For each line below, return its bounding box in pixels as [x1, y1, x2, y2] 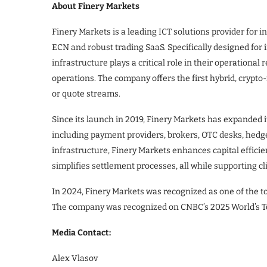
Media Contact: [52, 228, 111, 238]
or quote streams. [52, 89, 120, 100]
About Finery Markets [52, 1, 139, 12]
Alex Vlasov [52, 253, 98, 264]
